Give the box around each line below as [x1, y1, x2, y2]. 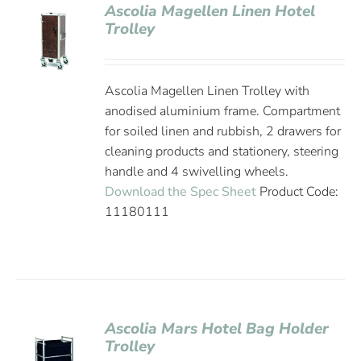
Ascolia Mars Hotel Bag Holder [105, 318, 330, 339]
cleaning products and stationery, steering [105, 143, 339, 160]
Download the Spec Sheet [105, 183, 257, 201]
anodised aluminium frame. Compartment [105, 102, 341, 120]
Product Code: [256, 183, 339, 201]
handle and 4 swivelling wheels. [105, 163, 289, 180]
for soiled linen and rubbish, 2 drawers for [105, 122, 342, 140]
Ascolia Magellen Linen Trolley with [105, 82, 310, 100]
